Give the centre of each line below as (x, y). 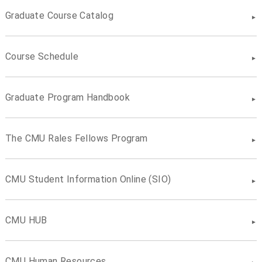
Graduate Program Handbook (67, 97)
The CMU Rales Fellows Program (76, 138)
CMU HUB (26, 220)
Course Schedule (42, 56)
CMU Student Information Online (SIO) (88, 179)
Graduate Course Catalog (59, 15)
